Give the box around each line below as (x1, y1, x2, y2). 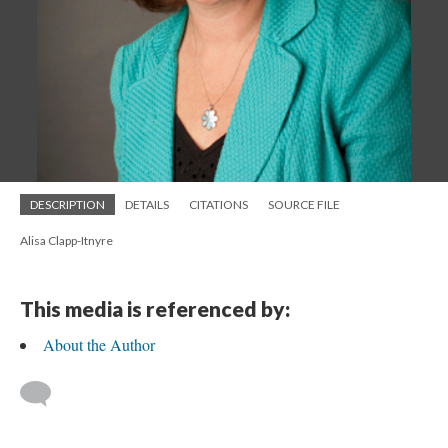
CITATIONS (189, 197, 248, 212)
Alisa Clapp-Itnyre (20, 233, 113, 248)
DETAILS (125, 197, 169, 212)
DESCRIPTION (30, 197, 105, 212)
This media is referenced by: (20, 296, 290, 321)
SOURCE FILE (268, 197, 340, 212)
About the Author (43, 334, 155, 355)
